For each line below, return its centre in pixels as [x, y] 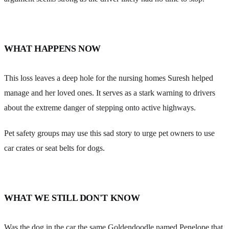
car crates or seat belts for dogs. [54, 148]
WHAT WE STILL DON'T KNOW [72, 198]
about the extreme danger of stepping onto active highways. [100, 107]
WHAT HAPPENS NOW [53, 48]
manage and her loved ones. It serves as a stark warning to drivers [110, 93]
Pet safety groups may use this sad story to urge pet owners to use [109, 133]
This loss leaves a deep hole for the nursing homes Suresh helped [109, 78]
